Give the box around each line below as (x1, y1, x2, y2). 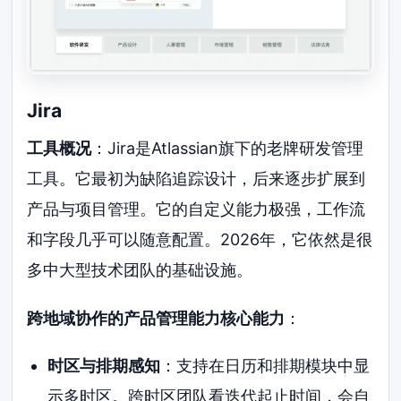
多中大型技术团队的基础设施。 (27, 260, 253, 279)
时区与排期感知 (47, 356, 160, 376)
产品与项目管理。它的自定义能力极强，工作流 (27, 199, 366, 218)
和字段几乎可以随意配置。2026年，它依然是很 (27, 229, 373, 249)
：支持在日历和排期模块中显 (159, 356, 370, 376)
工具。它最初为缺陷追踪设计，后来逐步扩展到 (27, 168, 366, 188)
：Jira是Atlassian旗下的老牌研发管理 (91, 138, 364, 158)
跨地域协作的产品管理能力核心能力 (27, 308, 286, 328)
